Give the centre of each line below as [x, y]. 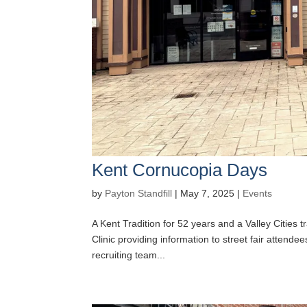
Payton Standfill [139, 193]
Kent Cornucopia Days [180, 170]
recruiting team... [129, 255]
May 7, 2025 [208, 193]
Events [258, 193]
